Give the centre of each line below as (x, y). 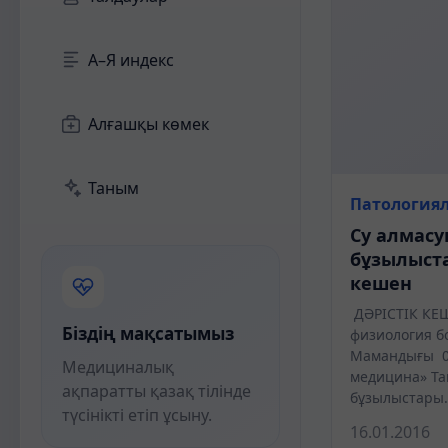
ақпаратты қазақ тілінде (156, 391)
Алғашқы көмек (148, 124)
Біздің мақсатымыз (148, 333)
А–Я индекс (131, 60)
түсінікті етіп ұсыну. (137, 415)
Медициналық (118, 367)
